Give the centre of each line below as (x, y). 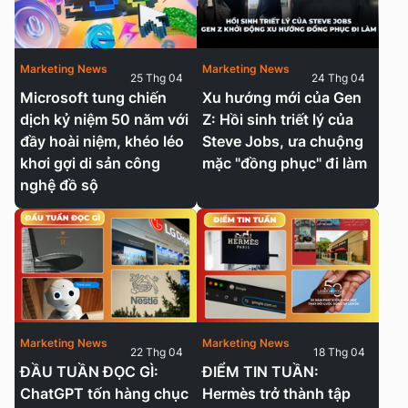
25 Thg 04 (157, 78)
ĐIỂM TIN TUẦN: (260, 372)
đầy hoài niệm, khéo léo (102, 142)
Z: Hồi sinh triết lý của (278, 120)
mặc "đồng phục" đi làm (285, 163)
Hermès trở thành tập (276, 394)
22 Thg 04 (157, 352)
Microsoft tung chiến (93, 98)
